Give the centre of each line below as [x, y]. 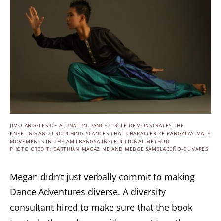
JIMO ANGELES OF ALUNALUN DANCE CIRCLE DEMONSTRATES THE [97, 126]
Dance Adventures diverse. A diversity [88, 192]
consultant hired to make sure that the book [101, 207]
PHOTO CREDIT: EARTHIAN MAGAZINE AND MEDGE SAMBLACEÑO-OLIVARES [109, 149]
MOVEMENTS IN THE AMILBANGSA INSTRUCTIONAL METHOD [90, 142]
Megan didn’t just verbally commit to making [102, 177]
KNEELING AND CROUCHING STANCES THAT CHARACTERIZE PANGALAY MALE [110, 134]
